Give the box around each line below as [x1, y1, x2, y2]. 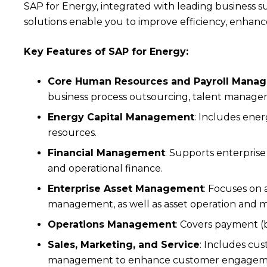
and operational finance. [48, 163, 163, 174]
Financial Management [48, 147, 165, 159]
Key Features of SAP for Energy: [24, 46, 188, 57]
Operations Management [48, 219, 176, 230]
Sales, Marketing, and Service [48, 239, 200, 250]
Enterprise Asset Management [48, 183, 204, 194]
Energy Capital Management [48, 111, 194, 123]
